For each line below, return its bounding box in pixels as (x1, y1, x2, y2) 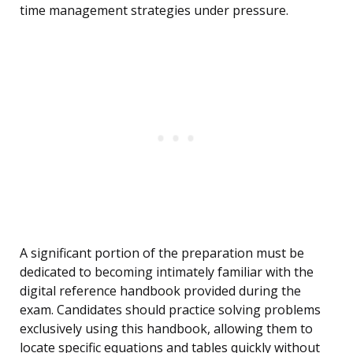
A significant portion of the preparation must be (20, 244, 304, 262)
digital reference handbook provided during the (20, 282, 301, 300)
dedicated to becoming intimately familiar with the (20, 263, 314, 281)
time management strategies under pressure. (20, 2, 288, 20)
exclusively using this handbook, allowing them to (20, 320, 313, 338)
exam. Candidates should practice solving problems (20, 301, 321, 319)
